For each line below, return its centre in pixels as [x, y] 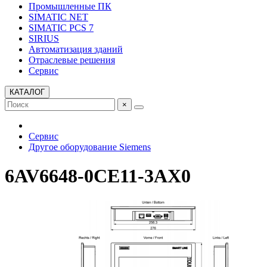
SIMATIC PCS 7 [61, 28]
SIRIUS [44, 38]
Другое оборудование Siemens [90, 147]
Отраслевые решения [72, 60]
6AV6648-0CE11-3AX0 [98, 176]
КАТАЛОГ [27, 92]
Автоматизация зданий [76, 49]
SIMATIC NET [58, 17]
